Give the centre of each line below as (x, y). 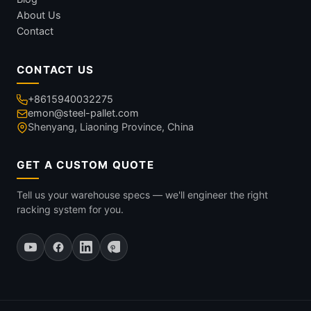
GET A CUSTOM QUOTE (85, 165)
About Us (39, 15)
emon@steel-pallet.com (83, 112)
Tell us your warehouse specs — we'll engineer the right (142, 194)
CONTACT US (56, 69)
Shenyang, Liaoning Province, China (111, 126)
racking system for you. (70, 209)
